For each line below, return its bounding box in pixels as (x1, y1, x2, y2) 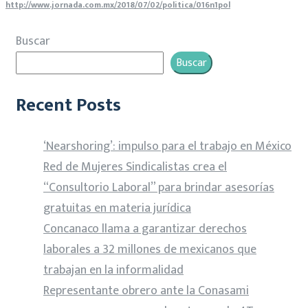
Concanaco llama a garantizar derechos (43, 218, 247, 239)
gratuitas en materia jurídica (43, 197, 191, 219)
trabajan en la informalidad (43, 259, 184, 280)
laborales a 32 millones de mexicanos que (43, 239, 256, 260)
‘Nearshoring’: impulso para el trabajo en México (43, 135, 291, 157)
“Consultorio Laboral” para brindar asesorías (43, 177, 274, 198)
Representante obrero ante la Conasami (43, 280, 249, 301)
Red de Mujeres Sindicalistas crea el (43, 156, 227, 177)
